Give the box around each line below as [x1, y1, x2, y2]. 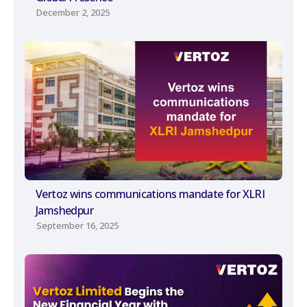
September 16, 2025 [36, 219, 119, 232]
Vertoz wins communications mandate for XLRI [36, 186, 265, 202]
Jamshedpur [36, 203, 94, 219]
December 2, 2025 [36, 5, 110, 19]
